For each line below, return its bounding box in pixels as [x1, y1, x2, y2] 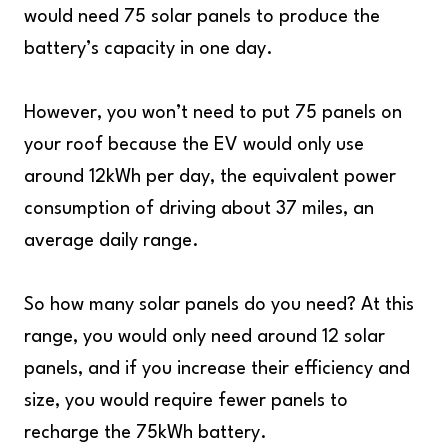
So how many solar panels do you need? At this [24, 296, 414, 314]
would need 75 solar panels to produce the [24, 8, 380, 26]
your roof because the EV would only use [24, 136, 364, 154]
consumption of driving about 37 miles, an [24, 200, 374, 218]
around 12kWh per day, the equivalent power [24, 168, 396, 186]
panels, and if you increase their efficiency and [24, 360, 410, 378]
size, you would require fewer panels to [24, 392, 348, 410]
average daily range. [24, 232, 199, 250]
